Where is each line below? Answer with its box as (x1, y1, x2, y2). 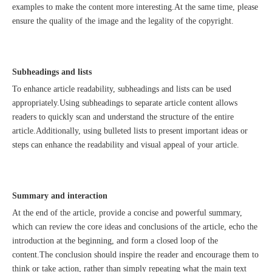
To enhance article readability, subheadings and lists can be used (12, 84, 231, 93)
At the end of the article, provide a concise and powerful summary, (12, 208, 242, 217)
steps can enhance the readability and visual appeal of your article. (12, 140, 239, 149)
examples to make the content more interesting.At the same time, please (12, 2, 258, 12)
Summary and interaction (12, 191, 107, 200)
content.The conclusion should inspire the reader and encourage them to (12, 250, 259, 259)
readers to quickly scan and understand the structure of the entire (12, 112, 234, 121)
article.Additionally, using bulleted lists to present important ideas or (12, 126, 248, 135)
